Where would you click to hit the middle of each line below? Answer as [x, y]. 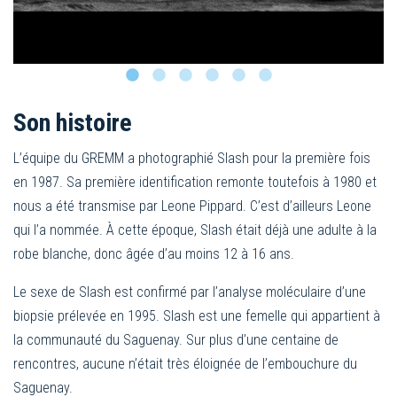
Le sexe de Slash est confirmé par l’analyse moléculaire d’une [190, 292]
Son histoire [73, 122]
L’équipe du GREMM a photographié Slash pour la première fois [192, 158]
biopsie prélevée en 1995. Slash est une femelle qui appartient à [197, 315]
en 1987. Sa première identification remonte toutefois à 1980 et [195, 182]
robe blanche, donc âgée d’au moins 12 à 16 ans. [154, 253]
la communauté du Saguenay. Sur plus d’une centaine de [176, 339]
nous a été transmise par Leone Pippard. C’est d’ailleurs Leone [192, 206]
